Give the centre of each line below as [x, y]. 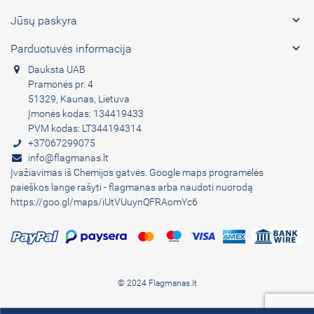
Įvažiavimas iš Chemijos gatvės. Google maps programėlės [137, 172]
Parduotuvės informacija [71, 48]
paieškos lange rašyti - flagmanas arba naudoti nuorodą [132, 187]
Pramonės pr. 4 [61, 84]
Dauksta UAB [57, 69]
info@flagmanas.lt [68, 157]
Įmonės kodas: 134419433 [86, 113]
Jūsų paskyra [44, 20]
